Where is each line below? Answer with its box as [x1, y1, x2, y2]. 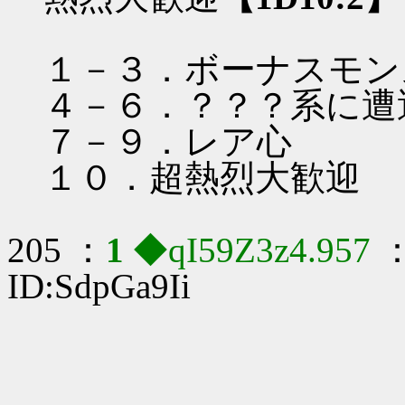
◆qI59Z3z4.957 [133, 231, 380, 270]
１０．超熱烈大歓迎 [43, 158, 361, 198]
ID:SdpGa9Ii [7, 267, 191, 306]
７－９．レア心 [43, 122, 292, 162]
